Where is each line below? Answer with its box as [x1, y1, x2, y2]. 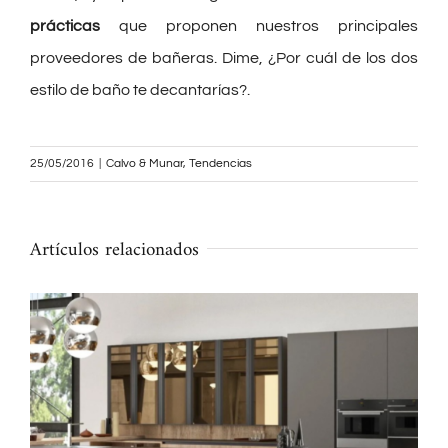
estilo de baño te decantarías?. [30, 82, 250, 99]
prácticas [30, 18, 100, 35]
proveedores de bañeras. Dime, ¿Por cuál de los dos [30, 50, 418, 67]
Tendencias [189, 157, 252, 171]
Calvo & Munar [106, 157, 183, 171]
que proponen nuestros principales [100, 18, 418, 35]
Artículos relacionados [30, 234, 199, 268]
